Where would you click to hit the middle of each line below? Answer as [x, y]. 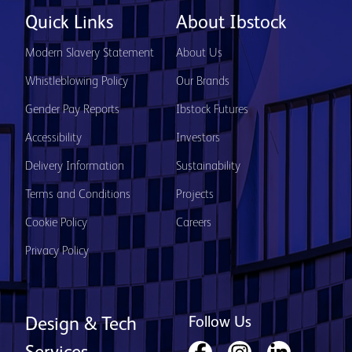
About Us [199, 53]
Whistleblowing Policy [77, 82]
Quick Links [69, 24]
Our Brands [203, 82]
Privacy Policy [57, 251]
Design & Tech [81, 325]
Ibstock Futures [212, 110]
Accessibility [53, 138]
